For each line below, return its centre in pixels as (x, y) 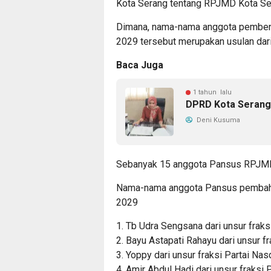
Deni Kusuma (217, 120)
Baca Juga (140, 65)
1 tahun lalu (212, 92)
